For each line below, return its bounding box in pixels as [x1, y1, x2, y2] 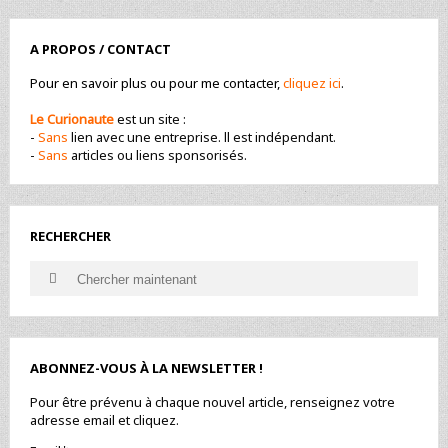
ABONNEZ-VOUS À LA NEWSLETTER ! [29, 359, 263, 378]
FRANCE [122, 6, 171, 24]
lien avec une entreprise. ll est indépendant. [67, 128, 336, 147]
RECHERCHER [29, 227, 111, 246]
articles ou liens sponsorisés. [70, 146, 247, 165]
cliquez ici [282, 74, 341, 93]
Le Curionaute [29, 110, 114, 129]
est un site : [113, 110, 186, 129]
